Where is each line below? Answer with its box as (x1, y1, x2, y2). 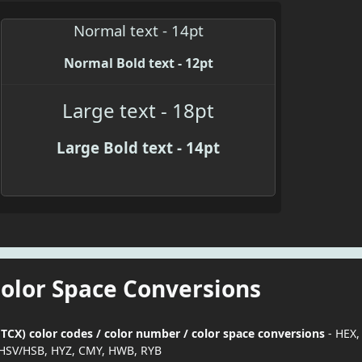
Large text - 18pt (62, 97, 215, 124)
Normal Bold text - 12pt (63, 54, 213, 73)
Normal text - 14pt (73, 20, 204, 41)
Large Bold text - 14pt (57, 137, 221, 158)
